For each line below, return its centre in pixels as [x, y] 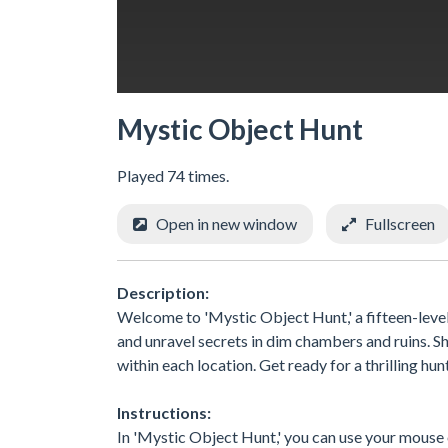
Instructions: [164, 413]
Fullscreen [400, 224]
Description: [163, 293]
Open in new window [226, 224]
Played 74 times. [173, 176]
